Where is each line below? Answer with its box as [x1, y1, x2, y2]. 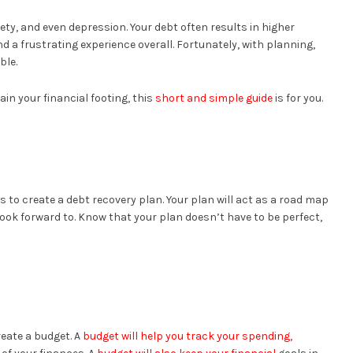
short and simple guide [155, 91, 273, 105]
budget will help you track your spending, [83, 329, 292, 343]
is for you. [273, 91, 323, 105]
